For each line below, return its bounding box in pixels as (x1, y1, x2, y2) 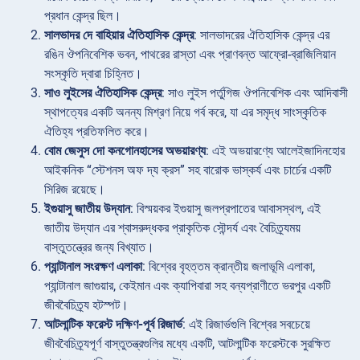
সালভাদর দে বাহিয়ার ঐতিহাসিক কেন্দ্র (44, 27, 194, 43)
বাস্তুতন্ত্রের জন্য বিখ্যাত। (44, 239, 154, 256)
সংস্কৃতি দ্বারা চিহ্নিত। (44, 66, 142, 82)
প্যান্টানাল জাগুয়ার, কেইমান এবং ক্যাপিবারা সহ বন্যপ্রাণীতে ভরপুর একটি (44, 278, 330, 294)
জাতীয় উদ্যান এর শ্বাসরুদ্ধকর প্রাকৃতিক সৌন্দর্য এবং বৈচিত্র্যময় (44, 220, 301, 236)
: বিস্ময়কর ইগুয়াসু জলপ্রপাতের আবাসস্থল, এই (130, 201, 321, 217)
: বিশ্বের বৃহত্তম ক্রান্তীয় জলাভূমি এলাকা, (142, 259, 315, 275)
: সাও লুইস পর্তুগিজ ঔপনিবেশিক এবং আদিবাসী (162, 85, 348, 101)
